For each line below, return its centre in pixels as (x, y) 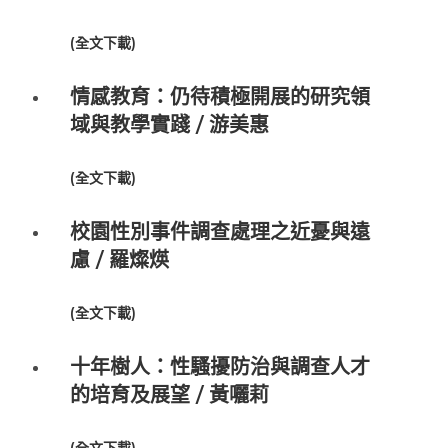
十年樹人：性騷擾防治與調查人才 (220, 367)
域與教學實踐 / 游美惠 (169, 125)
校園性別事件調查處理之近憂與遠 (220, 232)
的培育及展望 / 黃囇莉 (169, 395)
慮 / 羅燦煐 (119, 260)
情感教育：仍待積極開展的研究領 (220, 97)
